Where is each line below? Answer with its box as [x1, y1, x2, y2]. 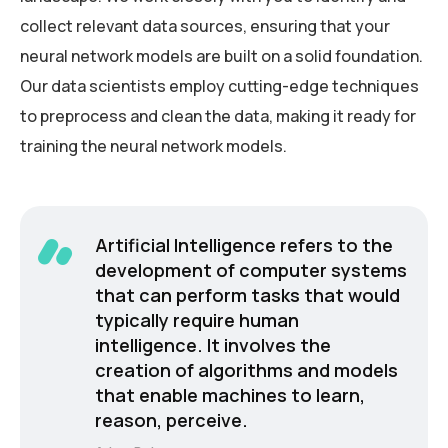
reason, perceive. [94, 408, 248, 433]
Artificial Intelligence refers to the [94, 233, 393, 258]
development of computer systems [94, 258, 407, 283]
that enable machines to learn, [94, 383, 365, 408]
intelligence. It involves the [94, 333, 331, 358]
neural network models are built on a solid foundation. [20, 45, 423, 68]
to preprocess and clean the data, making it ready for [20, 105, 416, 128]
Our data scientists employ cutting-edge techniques [20, 75, 419, 98]
